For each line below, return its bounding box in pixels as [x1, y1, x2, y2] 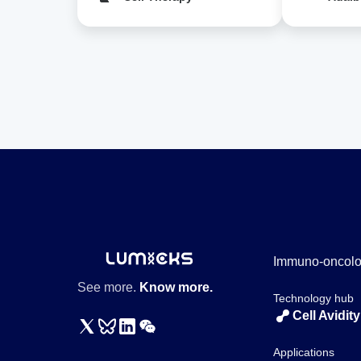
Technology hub [273, 292, 355, 305]
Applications [273, 346, 335, 359]
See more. [77, 280, 139, 294]
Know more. [139, 280, 213, 294]
